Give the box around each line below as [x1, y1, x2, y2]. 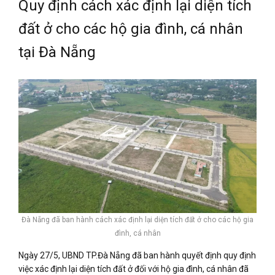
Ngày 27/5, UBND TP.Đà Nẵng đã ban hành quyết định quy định [18, 250, 256, 260]
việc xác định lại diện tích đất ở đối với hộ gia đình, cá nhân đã [18, 263, 249, 274]
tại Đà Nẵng [18, 43, 96, 61]
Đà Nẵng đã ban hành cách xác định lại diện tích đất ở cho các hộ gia [21, 215, 254, 224]
